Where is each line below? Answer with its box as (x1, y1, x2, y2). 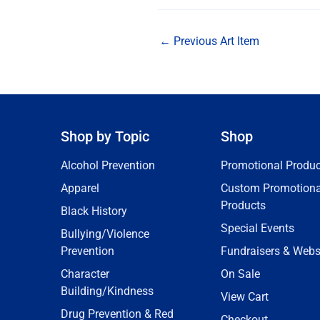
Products (221, 199, 266, 212)
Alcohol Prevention (61, 159, 155, 172)
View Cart (221, 290, 269, 304)
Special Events (221, 221, 294, 235)
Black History (61, 204, 127, 218)
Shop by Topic (61, 128, 149, 145)
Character (61, 267, 109, 281)
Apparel (61, 181, 99, 195)
